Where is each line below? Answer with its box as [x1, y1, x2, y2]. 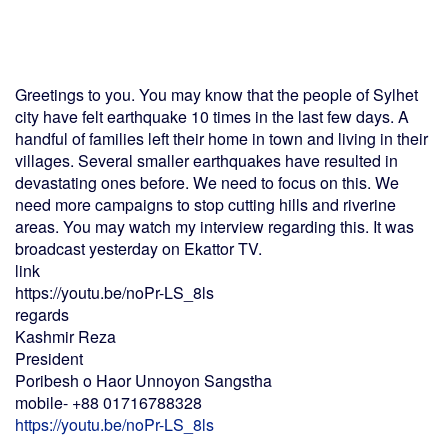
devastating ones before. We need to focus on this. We [15, 171, 399, 194]
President [15, 347, 83, 370]
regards [15, 303, 69, 326]
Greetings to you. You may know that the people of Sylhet [15, 83, 418, 106]
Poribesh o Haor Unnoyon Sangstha [15, 369, 272, 392]
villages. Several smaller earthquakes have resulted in [15, 149, 398, 172]
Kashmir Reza [15, 325, 116, 348]
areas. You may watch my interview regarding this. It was [15, 215, 414, 238]
